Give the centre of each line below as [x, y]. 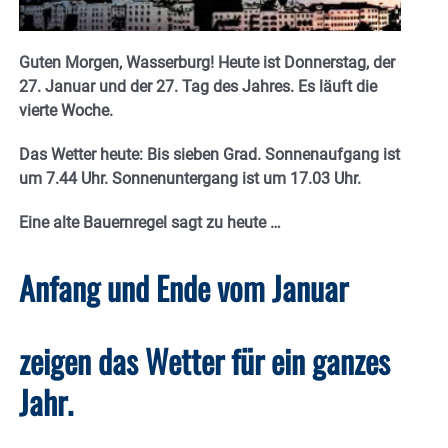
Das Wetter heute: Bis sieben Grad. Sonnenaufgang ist [209, 155]
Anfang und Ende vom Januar [183, 288]
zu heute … [243, 223]
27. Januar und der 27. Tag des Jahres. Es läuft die [198, 87]
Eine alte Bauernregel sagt [112, 223]
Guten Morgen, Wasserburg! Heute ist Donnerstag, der [207, 63]
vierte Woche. [66, 111]
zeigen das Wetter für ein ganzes [204, 361]
